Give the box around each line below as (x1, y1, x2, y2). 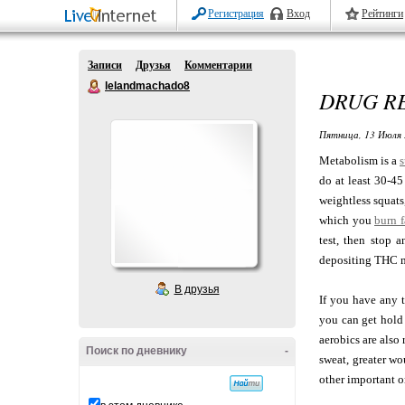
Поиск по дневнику (86, 344, 187, 357)
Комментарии (184, 59, 252, 71)
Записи (88, 59, 122, 71)
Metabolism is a (319, 154, 400, 167)
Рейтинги (362, 7, 403, 20)
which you (319, 213, 374, 227)
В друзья (174, 283, 220, 296)
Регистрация (208, 7, 264, 20)
